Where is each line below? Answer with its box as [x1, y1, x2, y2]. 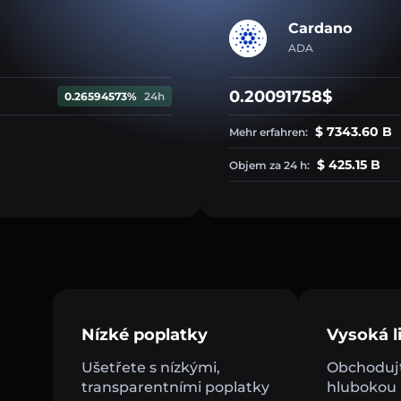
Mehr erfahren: [229, 125, 311, 140]
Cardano [288, 20, 352, 38]
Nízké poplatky [81, 325, 208, 346]
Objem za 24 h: [229, 158, 312, 173]
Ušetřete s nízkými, [81, 359, 220, 377]
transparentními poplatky [81, 379, 269, 397]
